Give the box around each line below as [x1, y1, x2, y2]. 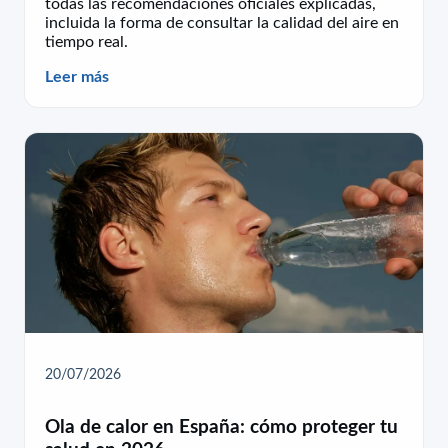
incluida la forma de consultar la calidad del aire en [45, 14, 399, 31]
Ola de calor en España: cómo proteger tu [45, 416, 398, 436]
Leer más [45, 68, 109, 85]
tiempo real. [45, 33, 128, 50]
